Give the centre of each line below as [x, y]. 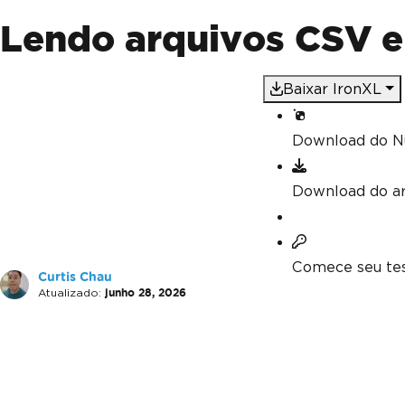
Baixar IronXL [333, 89]
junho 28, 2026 [146, 292]
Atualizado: [70, 292]
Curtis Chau [75, 277]
